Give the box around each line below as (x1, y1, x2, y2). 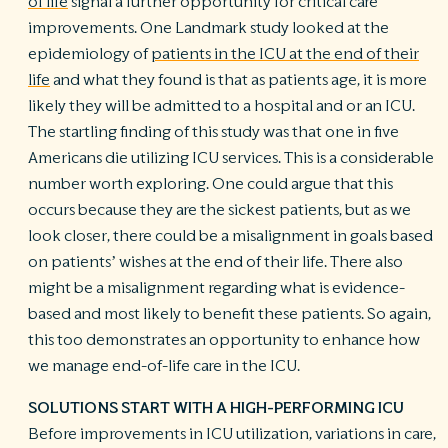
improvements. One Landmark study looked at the (28, 20, 389, 36)
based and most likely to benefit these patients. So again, (28, 306, 431, 322)
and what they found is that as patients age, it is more (50, 72, 427, 88)
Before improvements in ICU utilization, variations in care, (28, 426, 436, 442)
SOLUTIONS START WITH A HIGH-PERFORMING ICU (28, 400, 404, 416)
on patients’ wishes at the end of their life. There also (28, 254, 403, 270)
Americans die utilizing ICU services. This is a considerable (28, 150, 434, 166)
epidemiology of (28, 46, 151, 62)
